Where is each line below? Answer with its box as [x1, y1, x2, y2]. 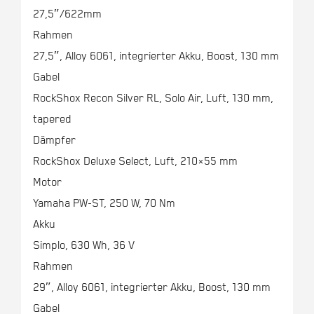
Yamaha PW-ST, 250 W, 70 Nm [32, 197, 175, 211]
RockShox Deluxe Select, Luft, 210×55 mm [32, 155, 238, 169]
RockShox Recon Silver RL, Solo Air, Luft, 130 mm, [32, 92, 273, 106]
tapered [32, 113, 71, 127]
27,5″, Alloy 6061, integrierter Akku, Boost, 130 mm [32, 50, 279, 64]
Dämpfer [32, 134, 76, 148]
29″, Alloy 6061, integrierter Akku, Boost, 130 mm [32, 281, 271, 295]
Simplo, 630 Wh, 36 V [32, 239, 135, 253]
